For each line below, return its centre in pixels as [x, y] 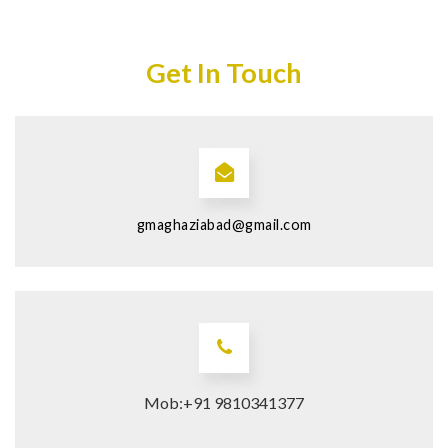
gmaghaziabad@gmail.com [224, 225]
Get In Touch [224, 73]
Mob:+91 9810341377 [224, 403]
